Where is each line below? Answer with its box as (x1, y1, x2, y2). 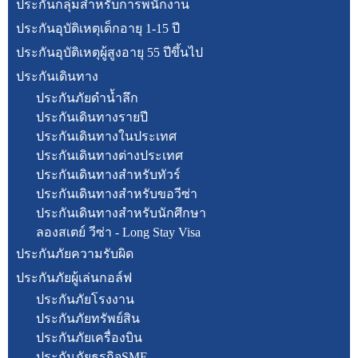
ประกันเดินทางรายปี (36, 110, 148, 124)
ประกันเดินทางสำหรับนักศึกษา (36, 206, 206, 220)
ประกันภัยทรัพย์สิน (36, 312, 140, 325)
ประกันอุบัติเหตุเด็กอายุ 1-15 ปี (16, 22, 180, 35)
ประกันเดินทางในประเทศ (36, 129, 177, 143)
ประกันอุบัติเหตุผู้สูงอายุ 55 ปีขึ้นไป (16, 46, 203, 59)
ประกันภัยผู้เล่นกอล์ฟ (16, 271, 132, 284)
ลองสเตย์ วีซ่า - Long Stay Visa (36, 225, 201, 239)
